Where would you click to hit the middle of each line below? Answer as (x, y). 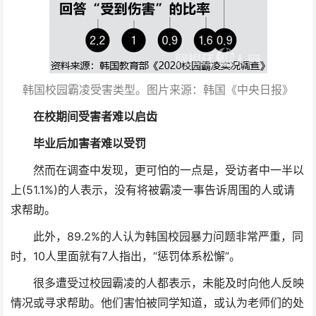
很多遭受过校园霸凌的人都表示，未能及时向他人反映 (157, 283)
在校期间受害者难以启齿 (84, 116)
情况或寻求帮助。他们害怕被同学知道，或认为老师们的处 (157, 303)
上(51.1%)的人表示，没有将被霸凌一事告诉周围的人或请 (153, 190)
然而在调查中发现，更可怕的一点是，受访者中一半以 (157, 170)
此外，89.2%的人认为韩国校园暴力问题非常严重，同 (157, 236)
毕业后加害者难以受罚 (78, 143)
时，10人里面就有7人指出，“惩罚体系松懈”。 (126, 256)
